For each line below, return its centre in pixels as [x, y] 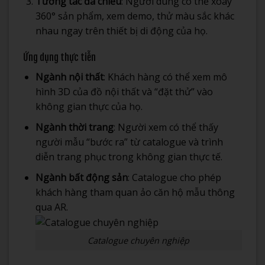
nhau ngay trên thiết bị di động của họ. [121, 30]
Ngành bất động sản [81, 177]
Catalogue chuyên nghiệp [139, 240]
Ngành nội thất [69, 77]
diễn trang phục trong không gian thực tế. [129, 156]
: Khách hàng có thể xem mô [165, 77]
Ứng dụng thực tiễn [59, 58]
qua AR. [51, 207]
